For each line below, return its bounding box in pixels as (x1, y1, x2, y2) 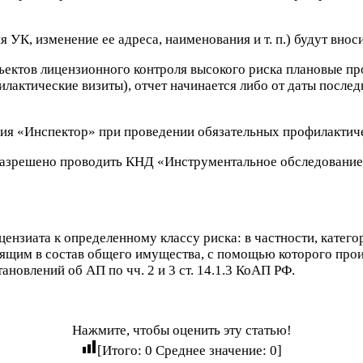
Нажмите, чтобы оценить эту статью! (71, 322, 292, 338)
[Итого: (97, 342, 145, 358)
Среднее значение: (152, 342, 270, 358)
